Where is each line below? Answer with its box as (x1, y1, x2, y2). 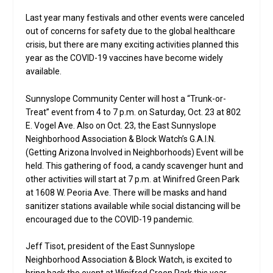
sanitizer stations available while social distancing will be (26, 200, 241, 211)
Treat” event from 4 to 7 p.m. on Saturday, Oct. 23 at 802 (26, 107, 241, 117)
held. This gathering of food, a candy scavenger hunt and (26, 160, 244, 171)
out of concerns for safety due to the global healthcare (26, 26, 236, 37)
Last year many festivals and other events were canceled (26, 13, 245, 23)
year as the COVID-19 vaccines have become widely (26, 53, 224, 63)
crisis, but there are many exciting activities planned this (26, 40, 239, 50)
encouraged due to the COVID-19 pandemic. (26, 214, 194, 224)
